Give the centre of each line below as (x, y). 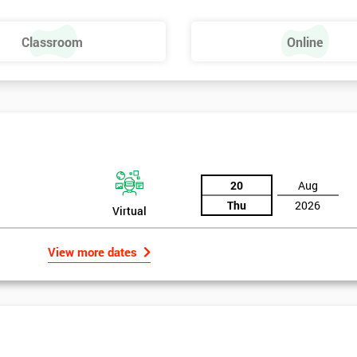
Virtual (129, 211)
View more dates (92, 252)
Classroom (53, 41)
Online (304, 41)
